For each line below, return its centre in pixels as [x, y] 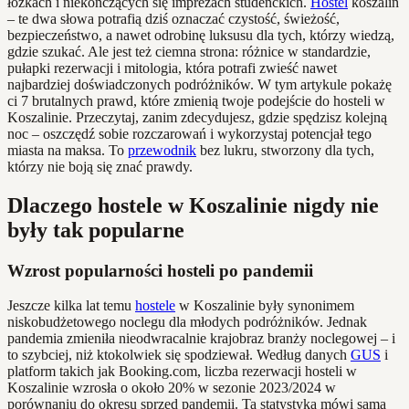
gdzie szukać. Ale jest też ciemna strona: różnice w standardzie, [189, 51]
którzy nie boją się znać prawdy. [100, 166]
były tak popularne [96, 230]
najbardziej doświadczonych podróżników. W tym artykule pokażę [199, 84]
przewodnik [162, 150]
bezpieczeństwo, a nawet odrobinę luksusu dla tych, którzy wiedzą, [201, 35]
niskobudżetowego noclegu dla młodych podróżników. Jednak [187, 322]
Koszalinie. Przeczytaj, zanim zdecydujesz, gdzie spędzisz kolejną [197, 117]
